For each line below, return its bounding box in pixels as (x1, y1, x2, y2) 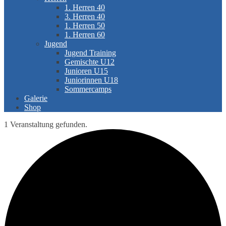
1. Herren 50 (65, 21, 105, 30)
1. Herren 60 (65, 30, 105, 39)
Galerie (24, 94, 47, 102)
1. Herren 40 (65, 3, 105, 12)
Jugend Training (65, 48, 116, 57)
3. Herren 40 (65, 12, 105, 21)
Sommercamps (65, 85, 111, 93)
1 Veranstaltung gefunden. (4, 120, 87, 129)
